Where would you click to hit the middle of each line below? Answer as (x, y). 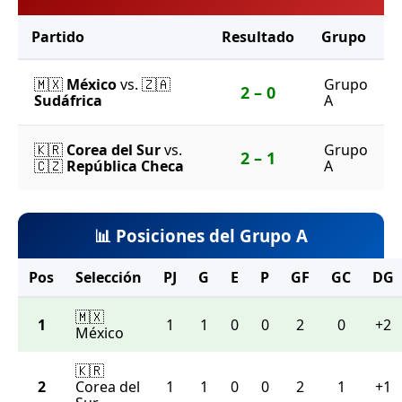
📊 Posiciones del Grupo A (201, 236)
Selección (109, 278)
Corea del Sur (114, 150)
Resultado (258, 37)
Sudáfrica (68, 101)
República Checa (125, 166)
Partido (58, 37)
